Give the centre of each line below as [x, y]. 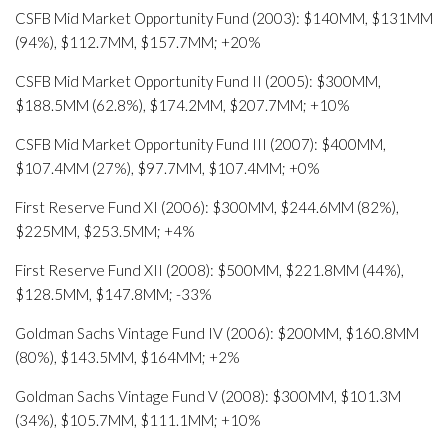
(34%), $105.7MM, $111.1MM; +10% [138, 420]
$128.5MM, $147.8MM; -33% [113, 294]
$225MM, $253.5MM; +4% [105, 231]
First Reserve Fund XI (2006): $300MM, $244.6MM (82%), [207, 207]
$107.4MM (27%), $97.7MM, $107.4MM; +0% [167, 168]
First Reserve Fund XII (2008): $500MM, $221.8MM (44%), [209, 270]
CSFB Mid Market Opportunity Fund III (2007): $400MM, [200, 144]
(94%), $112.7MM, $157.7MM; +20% [138, 42]
